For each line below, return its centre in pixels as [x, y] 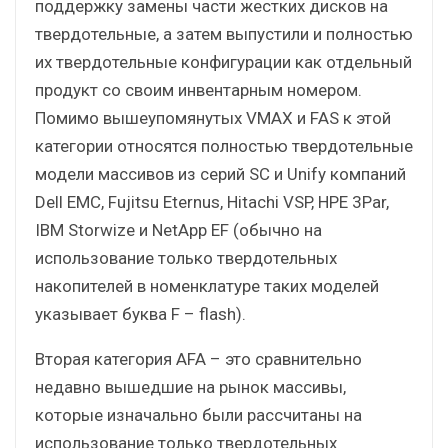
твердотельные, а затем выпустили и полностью [224, 33]
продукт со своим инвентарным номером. [198, 89]
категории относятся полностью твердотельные [224, 145]
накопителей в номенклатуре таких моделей [207, 285]
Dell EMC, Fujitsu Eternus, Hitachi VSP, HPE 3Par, [212, 201]
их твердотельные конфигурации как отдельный [223, 61]
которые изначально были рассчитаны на [198, 414]
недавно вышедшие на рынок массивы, [190, 386]
